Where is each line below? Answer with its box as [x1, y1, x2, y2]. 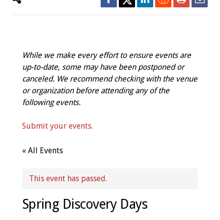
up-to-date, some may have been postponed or [22, 62, 184, 72]
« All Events [22, 146, 63, 155]
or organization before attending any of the [22, 86, 169, 95]
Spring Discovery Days [22, 196, 148, 212]
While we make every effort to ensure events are [22, 51, 191, 60]
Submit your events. [22, 121, 93, 131]
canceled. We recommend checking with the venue [22, 74, 197, 83]
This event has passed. [28, 174, 107, 183]
